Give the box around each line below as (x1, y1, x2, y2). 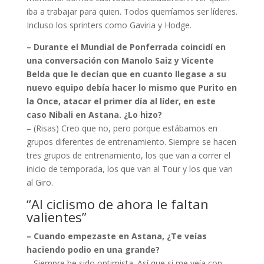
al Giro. (26, 177, 53, 189)
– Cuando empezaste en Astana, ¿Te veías (26, 230, 207, 242)
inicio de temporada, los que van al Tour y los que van (26, 163, 233, 175)
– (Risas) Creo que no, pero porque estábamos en (26, 123, 217, 134)
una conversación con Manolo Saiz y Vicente (26, 55, 214, 67)
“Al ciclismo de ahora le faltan (26, 195, 209, 213)
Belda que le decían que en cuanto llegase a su (26, 68, 226, 80)
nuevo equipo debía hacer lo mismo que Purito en (26, 82, 237, 94)
